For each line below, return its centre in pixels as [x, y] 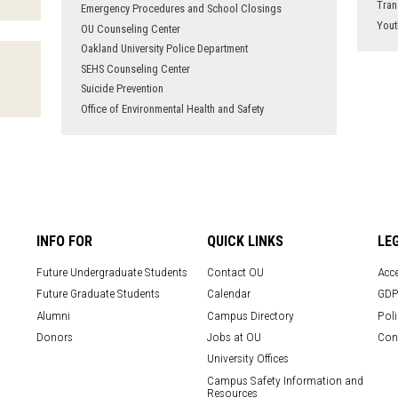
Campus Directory [251, 315]
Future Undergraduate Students [112, 271]
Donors [55, 337]
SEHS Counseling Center [135, 68]
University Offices [248, 358]
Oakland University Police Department [164, 49]
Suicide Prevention [122, 89]
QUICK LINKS [246, 241]
